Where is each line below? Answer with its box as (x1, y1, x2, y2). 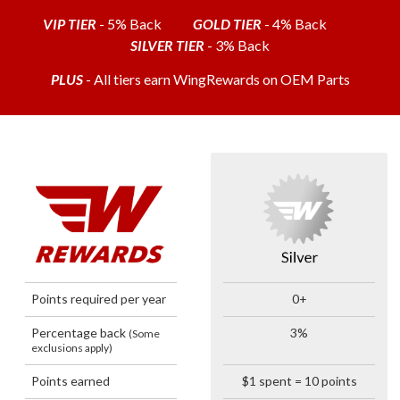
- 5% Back (96, 15, 193, 33)
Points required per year (31, 290, 166, 306)
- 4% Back (261, 15, 358, 33)
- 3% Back (204, 37, 270, 54)
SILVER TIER (130, 37, 204, 54)
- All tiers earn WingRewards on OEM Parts (82, 71, 350, 88)
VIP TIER (42, 15, 96, 33)
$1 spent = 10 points (241, 372, 357, 388)
